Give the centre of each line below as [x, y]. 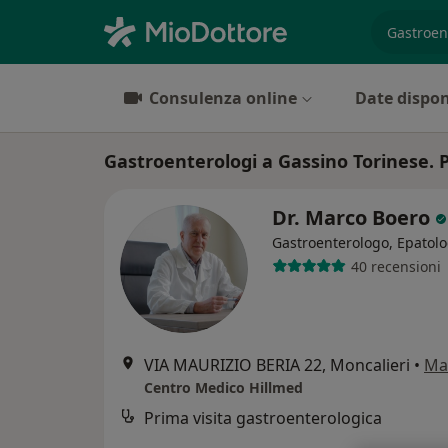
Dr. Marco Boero [353, 217]
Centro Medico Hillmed [223, 387]
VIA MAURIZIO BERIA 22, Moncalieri [277, 365]
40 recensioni [395, 266]
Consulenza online [223, 98]
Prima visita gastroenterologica [263, 418]
